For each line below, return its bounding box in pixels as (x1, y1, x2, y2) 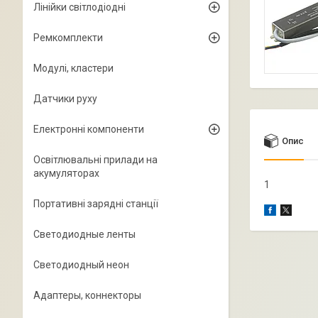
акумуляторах (33, 168, 99, 179)
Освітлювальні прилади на (33, 154, 158, 165)
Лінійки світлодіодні (33, 1, 126, 13)
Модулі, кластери (33, 62, 114, 74)
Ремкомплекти (33, 32, 103, 43)
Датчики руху (33, 93, 97, 104)
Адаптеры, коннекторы (33, 290, 141, 301)
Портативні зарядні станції (33, 198, 158, 209)
